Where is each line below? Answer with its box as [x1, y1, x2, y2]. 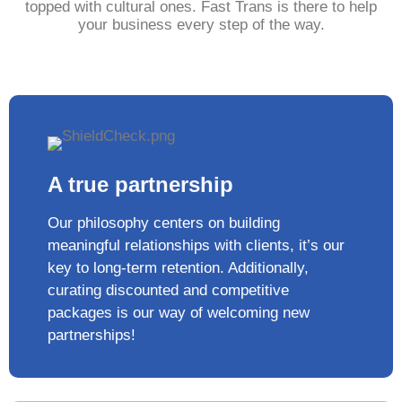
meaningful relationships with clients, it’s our [48, 237, 345, 255]
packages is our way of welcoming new [48, 304, 310, 322]
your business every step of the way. [77, 16, 325, 34]
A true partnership [48, 172, 233, 197]
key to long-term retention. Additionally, [48, 259, 309, 277]
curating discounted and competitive [48, 282, 289, 300]
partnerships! [48, 327, 135, 345]
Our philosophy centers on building [48, 214, 280, 232]
